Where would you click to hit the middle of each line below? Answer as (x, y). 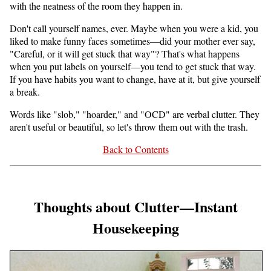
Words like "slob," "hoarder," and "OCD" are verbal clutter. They (135, 114)
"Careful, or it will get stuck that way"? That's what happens (125, 54)
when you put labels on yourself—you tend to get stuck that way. (133, 67)
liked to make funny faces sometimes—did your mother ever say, (132, 41)
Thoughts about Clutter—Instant (135, 207)
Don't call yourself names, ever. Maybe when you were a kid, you (134, 28)
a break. (25, 92)
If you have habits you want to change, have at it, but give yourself (135, 79)
